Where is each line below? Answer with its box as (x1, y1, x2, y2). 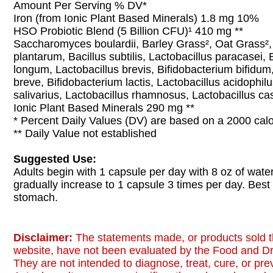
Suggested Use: (13, 153, 96, 165)
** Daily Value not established (13, 127, 157, 140)
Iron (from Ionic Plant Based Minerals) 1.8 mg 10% (13, 12, 259, 24)
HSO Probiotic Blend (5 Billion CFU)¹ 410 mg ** (13, 25, 243, 37)
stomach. (13, 191, 58, 204)
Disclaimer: (13, 232, 76, 244)
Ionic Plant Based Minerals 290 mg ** (13, 102, 194, 114)
